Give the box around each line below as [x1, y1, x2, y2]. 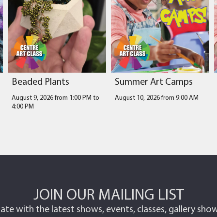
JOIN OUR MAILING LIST [33, 184, 184, 204]
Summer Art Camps [114, 75, 193, 88]
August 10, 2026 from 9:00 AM [114, 93, 199, 102]
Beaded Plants [11, 75, 69, 88]
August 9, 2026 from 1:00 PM [11, 93, 92, 102]
